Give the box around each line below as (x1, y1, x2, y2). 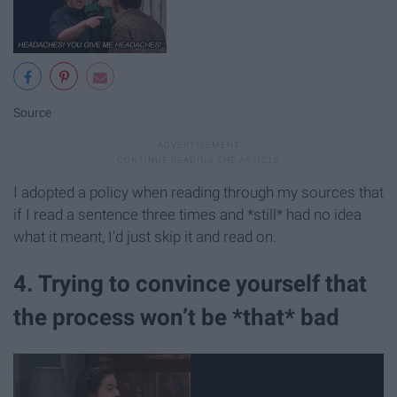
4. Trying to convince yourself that (13, 270, 367, 298)
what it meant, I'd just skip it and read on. (13, 228, 276, 246)
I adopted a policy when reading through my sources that (13, 183, 384, 202)
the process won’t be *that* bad (13, 304, 339, 331)
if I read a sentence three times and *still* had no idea (13, 206, 362, 224)
